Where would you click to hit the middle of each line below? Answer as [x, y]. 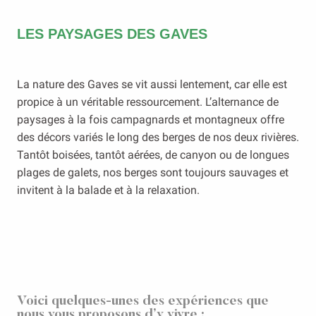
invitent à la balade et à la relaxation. [108, 190]
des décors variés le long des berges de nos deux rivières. [158, 137]
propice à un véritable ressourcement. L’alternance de [148, 102]
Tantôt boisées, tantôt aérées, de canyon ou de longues [153, 155]
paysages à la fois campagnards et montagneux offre [151, 120]
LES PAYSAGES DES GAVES [112, 34]
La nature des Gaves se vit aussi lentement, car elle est [152, 84]
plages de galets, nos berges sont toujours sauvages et [153, 172]
